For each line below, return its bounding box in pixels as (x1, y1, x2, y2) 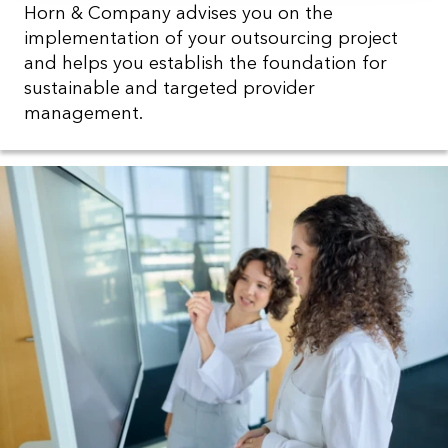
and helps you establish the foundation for (24, 52, 387, 75)
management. (24, 102, 148, 125)
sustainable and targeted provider (24, 77, 315, 100)
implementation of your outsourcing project (24, 27, 398, 50)
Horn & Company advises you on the (24, 2, 333, 25)
